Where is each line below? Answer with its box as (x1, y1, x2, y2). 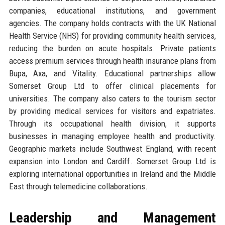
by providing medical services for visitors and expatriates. (9, 106, 216, 117)
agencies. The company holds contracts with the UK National (9, 18, 216, 29)
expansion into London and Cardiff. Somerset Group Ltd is (9, 156, 216, 167)
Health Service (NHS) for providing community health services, (9, 31, 216, 41)
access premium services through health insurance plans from (9, 56, 216, 66)
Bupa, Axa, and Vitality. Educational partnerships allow (9, 68, 216, 79)
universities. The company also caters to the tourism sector (9, 93, 216, 104)
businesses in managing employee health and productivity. (9, 131, 216, 142)
